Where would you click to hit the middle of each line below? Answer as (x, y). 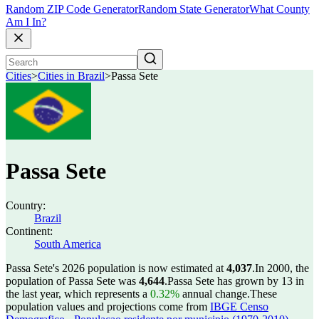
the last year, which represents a (78, 294)
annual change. (215, 294)
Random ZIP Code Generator (72, 9)
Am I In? (26, 22)
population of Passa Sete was (72, 281)
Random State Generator (194, 9)
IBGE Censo (239, 307)
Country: (26, 205)
